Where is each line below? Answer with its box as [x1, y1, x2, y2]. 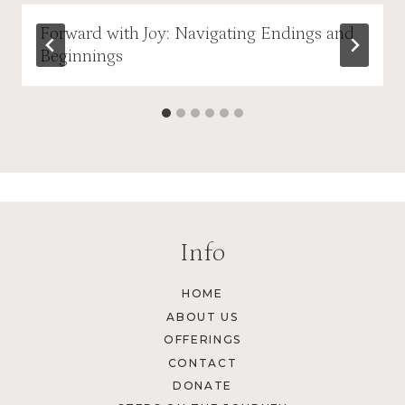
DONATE [172, 378, 233, 392]
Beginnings [40, 45, 123, 66]
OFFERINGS [163, 333, 242, 347]
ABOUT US [166, 309, 239, 324]
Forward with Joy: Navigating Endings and [40, 23, 354, 43]
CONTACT [167, 355, 238, 370]
